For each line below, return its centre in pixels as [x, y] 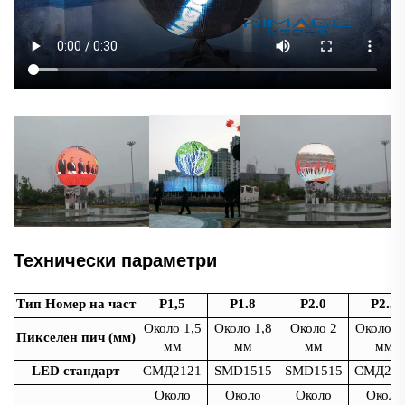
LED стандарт [75, 371]
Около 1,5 [172, 329]
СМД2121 [172, 371]
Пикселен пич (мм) [75, 338]
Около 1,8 [243, 329]
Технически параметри [115, 261]
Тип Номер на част [75, 304]
